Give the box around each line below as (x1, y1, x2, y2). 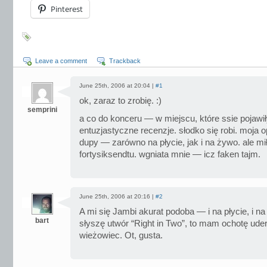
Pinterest (51, 4, 83, 14)
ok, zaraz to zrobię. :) (79, 96, 162, 105)
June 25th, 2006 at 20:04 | (79, 82, 156, 89)
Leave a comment (35, 57, 87, 64)
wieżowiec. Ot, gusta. (79, 231, 163, 240)
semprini (27, 105, 57, 114)
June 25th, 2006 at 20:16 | (79, 193, 156, 200)
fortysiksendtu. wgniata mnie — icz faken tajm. (79, 150, 260, 159)
